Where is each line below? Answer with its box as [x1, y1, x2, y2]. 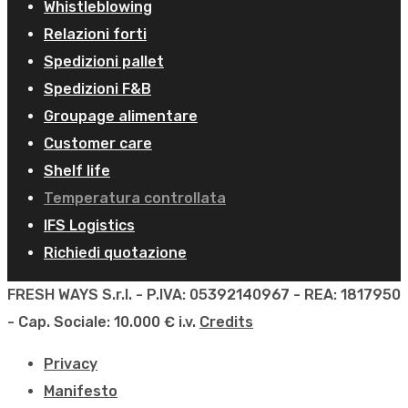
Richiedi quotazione [44, 244, 187, 262]
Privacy [44, 355, 97, 373]
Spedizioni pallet [44, 53, 164, 71]
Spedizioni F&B [44, 80, 151, 98]
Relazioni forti [44, 25, 147, 44]
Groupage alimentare [44, 107, 198, 126]
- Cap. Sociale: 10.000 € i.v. [7, 313, 199, 331]
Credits [199, 313, 253, 331]
